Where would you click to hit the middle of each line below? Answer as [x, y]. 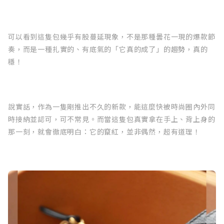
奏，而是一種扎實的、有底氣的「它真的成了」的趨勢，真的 [108, 49]
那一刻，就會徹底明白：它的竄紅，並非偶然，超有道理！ [104, 131]
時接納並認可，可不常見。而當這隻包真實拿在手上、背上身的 [112, 119]
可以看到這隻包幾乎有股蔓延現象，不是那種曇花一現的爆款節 [112, 36]
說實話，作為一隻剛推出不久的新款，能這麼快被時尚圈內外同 [112, 106]
